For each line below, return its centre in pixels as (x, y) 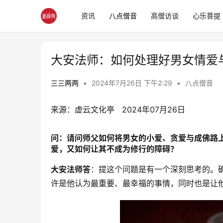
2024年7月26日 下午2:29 (133, 83)
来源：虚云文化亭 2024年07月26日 (118, 110)
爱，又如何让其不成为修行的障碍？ (114, 149)
